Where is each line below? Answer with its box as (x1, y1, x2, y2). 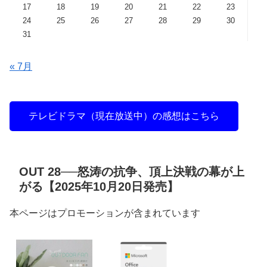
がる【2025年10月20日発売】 (19, 180, 179, 194)
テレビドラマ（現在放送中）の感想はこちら (29, 111, 219, 122)
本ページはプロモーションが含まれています (10, 208, 200, 219)
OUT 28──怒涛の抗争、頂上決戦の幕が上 (19, 165, 244, 179)
